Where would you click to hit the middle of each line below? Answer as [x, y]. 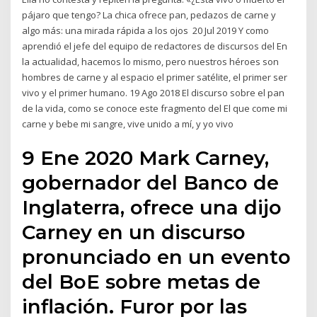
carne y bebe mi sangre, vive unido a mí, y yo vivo [129, 123]
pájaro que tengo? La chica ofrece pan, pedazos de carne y [149, 15]
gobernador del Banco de [151, 183]
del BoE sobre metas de [142, 282]
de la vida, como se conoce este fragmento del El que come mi [155, 108]
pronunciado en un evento [157, 257]
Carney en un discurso [134, 232]
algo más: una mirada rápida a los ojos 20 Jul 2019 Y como [146, 30]
